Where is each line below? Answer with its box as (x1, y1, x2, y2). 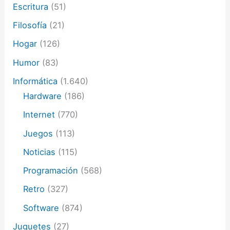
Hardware (23, 90, 62, 101)
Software (23, 202, 60, 213)
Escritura (13, 1, 49, 12)
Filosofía (13, 20, 47, 31)
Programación (23, 165, 79, 176)
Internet (23, 109, 55, 120)
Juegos (23, 128, 53, 139)
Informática (13, 75, 58, 86)
